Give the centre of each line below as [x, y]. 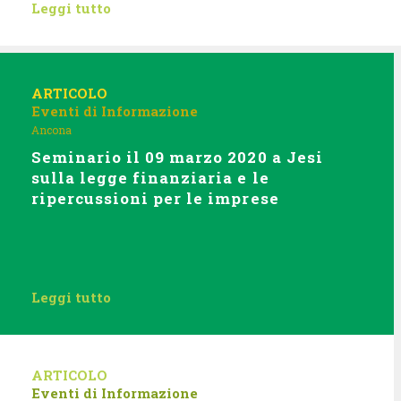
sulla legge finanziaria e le [150, 178]
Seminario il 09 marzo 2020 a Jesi [177, 157]
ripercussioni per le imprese [155, 198]
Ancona [51, 130]
